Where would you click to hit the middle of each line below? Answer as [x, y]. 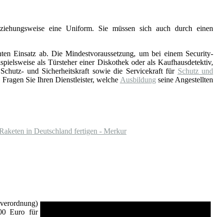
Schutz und [195, 71]
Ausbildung [138, 80]
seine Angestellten [185, 80]
